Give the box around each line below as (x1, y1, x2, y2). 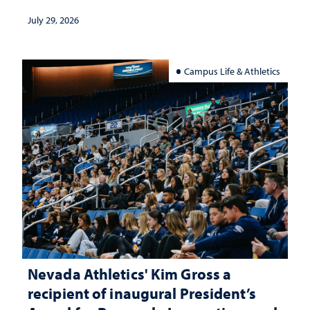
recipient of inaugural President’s (28, 282, 256, 303)
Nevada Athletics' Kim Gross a (28, 263, 232, 284)
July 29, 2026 (28, 13, 79, 26)
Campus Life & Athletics (184, 64, 281, 77)
